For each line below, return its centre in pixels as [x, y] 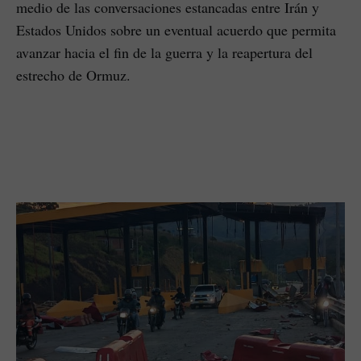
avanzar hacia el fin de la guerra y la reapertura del [164, 52]
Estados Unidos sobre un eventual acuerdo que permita [176, 29]
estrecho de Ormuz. [73, 75]
